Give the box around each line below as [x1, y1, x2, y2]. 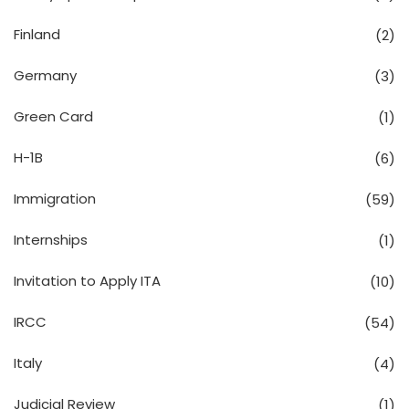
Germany [14, 65, 77, 85]
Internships [14, 229, 88, 249]
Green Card [14, 106, 93, 126]
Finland [14, 24, 60, 44]
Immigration [14, 188, 96, 208]
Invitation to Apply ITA [14, 270, 161, 290]
